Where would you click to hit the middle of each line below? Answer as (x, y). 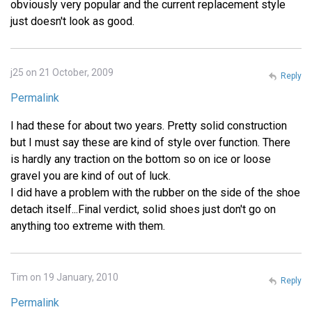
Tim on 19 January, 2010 (64, 278)
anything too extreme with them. (88, 226)
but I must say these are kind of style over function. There (150, 143)
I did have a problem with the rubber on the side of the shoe (155, 193)
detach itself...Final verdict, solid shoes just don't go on (143, 210)
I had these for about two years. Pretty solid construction (149, 126)
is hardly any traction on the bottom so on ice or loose (141, 159)
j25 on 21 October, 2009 (62, 73)
